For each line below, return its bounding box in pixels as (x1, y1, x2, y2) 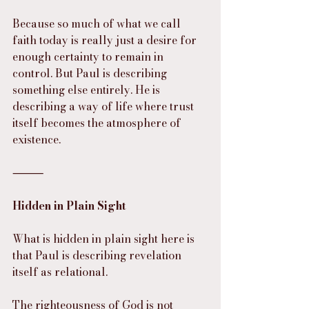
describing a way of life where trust (12, 98, 197, 115)
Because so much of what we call (12, 15, 183, 32)
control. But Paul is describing (12, 65, 170, 82)
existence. (12, 131, 61, 148)
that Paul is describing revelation (12, 247, 184, 264)
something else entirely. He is (12, 81, 163, 99)
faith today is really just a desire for (12, 32, 199, 49)
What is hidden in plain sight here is (12, 230, 197, 248)
